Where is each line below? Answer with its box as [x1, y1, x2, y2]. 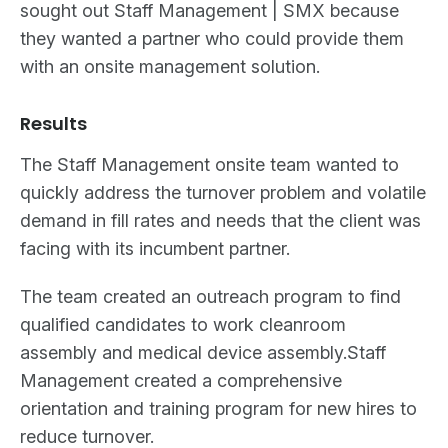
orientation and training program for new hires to [20, 397, 417, 419]
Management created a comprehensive [20, 369, 342, 391]
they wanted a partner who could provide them [20, 28, 404, 50]
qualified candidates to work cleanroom [20, 313, 346, 335]
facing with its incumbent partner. [20, 237, 290, 259]
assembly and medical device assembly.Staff [20, 341, 386, 363]
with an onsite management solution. [20, 56, 320, 78]
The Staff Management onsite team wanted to [20, 153, 399, 175]
